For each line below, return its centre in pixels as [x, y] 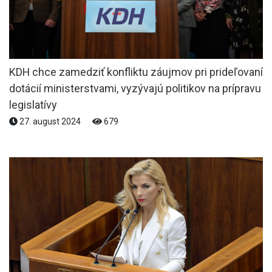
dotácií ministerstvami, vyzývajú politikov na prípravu [135, 88]
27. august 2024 [50, 121]
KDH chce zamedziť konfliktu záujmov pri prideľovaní [136, 72]
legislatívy [33, 104]
